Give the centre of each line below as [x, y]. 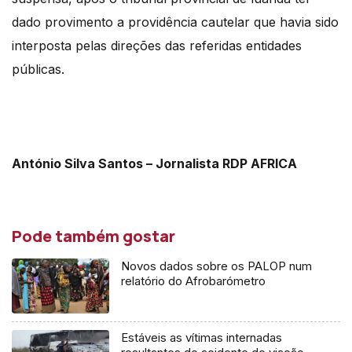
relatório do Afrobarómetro [194, 280]
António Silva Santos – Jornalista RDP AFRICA [154, 163]
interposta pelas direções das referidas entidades [157, 45]
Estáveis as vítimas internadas [202, 337]
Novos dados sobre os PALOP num [217, 266]
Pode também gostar [93, 236]
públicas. [38, 69]
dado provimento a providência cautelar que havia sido [175, 22]
